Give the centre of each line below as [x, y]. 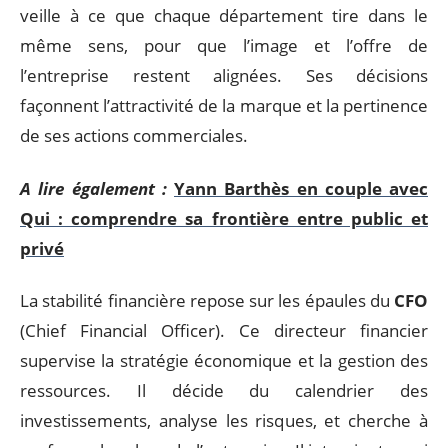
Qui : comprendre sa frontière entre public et [224, 218]
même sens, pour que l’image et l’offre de [224, 45]
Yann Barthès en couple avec [301, 188]
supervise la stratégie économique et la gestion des [224, 360]
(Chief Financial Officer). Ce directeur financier [224, 330]
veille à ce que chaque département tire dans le [224, 15]
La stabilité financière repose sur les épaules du [207, 300]
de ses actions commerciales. [134, 135]
